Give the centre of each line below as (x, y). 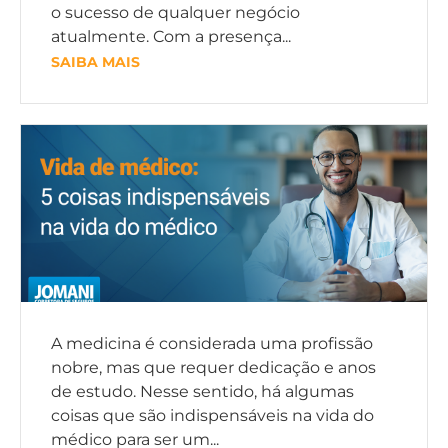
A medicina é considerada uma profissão (212, 344)
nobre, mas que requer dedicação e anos (213, 368)
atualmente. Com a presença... (171, 37)
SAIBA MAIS (95, 62)
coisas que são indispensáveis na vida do (212, 416)
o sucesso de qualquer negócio (175, 13)
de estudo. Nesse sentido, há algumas (202, 392)
